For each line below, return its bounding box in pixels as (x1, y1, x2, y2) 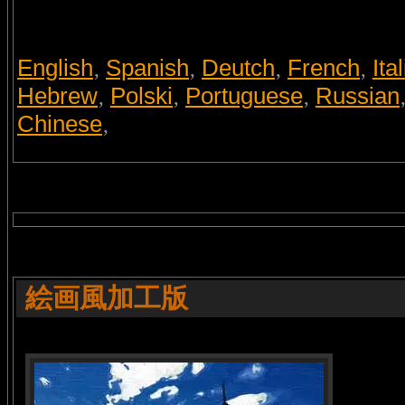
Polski (110, 82, 173, 109)
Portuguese (185, 82, 303, 109)
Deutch (202, 54, 275, 81)
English (17, 54, 93, 81)
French (287, 54, 360, 81)
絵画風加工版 (25, 283, 188, 313)
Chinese (17, 110, 102, 137)
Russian (316, 82, 400, 109)
